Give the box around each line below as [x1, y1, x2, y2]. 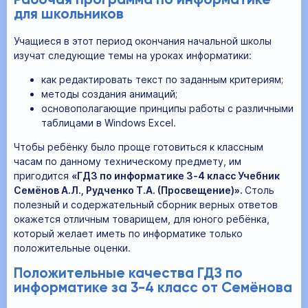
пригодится [14, 169, 71, 181]
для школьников [14, 7, 124, 22]
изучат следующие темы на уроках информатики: [14, 49, 252, 61]
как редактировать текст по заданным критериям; [41, 73, 283, 85]
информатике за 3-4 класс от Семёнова [14, 281, 292, 296]
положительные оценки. [14, 241, 131, 254]
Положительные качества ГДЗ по [14, 267, 243, 282]
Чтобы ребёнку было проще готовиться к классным [14, 140, 263, 153]
